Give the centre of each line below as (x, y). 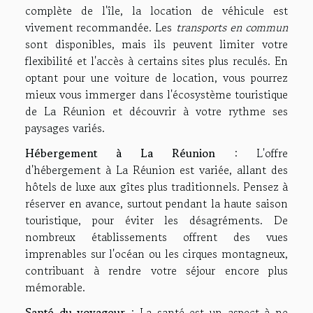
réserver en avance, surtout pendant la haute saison (156, 203)
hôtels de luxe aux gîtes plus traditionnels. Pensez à (156, 186)
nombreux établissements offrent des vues (156, 236)
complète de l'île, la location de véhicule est (156, 10)
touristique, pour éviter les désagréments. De (156, 220)
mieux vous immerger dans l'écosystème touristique (156, 94)
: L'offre (252, 153)
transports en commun (232, 27)
